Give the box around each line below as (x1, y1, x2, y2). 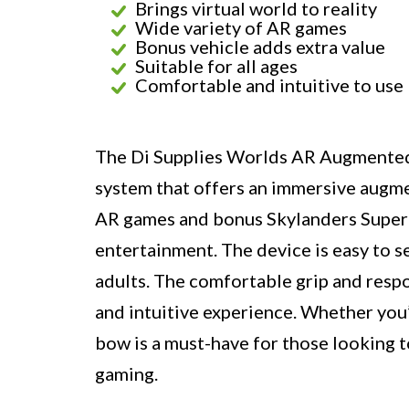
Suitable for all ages (135, 55, 298, 78)
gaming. (95, 362, 158, 385)
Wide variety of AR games (135, 16, 347, 39)
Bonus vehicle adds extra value (135, 36, 385, 58)
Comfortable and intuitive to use (135, 74, 404, 97)
